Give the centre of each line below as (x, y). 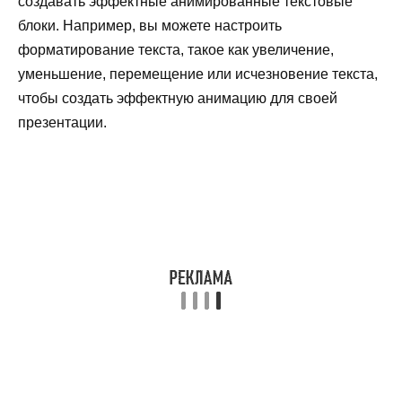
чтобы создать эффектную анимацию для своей (178, 99)
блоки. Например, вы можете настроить (150, 26)
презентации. (62, 123)
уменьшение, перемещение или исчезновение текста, (198, 74)
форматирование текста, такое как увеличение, (176, 50)
